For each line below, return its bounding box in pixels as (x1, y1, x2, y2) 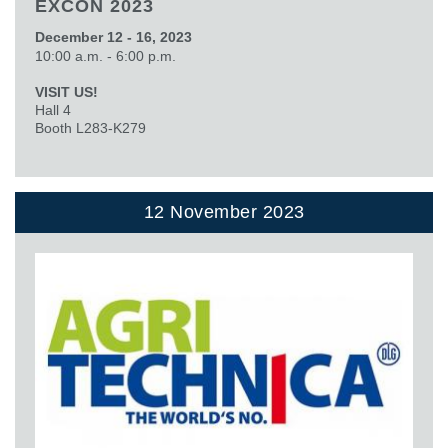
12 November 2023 (143, 201, 305, 222)
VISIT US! (35, 83, 98, 100)
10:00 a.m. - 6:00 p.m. (35, 47, 176, 64)
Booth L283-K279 (35, 119, 146, 136)
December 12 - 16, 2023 (35, 28, 192, 45)
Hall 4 (35, 101, 71, 118)
